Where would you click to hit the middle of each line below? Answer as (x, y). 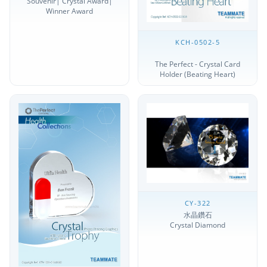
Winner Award (69, 11)
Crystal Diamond (198, 225)
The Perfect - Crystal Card (198, 64)
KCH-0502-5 (198, 42)
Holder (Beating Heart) (198, 74)
